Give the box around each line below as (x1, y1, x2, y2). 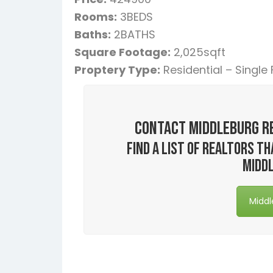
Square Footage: (74, 44, 171, 60)
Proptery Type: (74, 62, 160, 77)
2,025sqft (171, 44, 225, 60)
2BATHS (111, 26, 155, 42)
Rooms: (74, 9, 117, 24)
